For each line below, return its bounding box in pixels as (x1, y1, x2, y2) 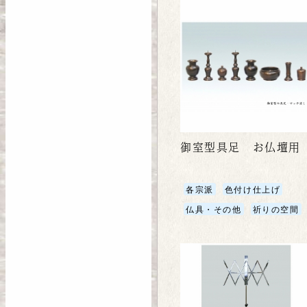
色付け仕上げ (224, 182, 281, 195)
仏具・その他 (185, 202, 242, 214)
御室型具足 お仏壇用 (180, 138, 301, 156)
